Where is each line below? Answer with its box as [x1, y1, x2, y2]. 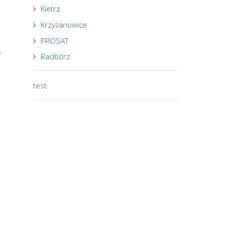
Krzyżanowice [41, 20, 87, 30]
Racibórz [41, 51, 71, 62]
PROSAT [41, 35, 69, 46]
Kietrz [41, 4, 61, 14]
